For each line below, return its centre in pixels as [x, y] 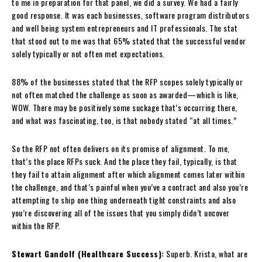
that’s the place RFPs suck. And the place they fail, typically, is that [125, 161]
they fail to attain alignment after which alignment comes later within [128, 174]
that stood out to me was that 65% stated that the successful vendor [129, 40]
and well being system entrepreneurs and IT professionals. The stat [125, 27]
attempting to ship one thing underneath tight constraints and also [124, 199]
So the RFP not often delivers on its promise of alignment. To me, [121, 148]
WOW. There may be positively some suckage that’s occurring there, [125, 107]
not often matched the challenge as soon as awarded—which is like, [125, 94]
